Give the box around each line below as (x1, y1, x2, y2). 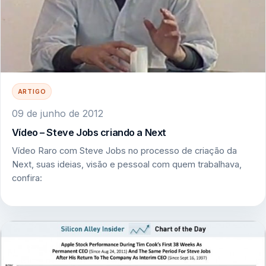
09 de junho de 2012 (11, 107, 103, 120)
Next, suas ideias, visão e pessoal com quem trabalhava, (11, 159, 242, 170)
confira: (11, 173, 42, 184)
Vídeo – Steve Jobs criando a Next (11, 126, 166, 138)
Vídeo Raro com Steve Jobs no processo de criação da (11, 145, 237, 157)
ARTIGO (17, 88, 46, 96)
